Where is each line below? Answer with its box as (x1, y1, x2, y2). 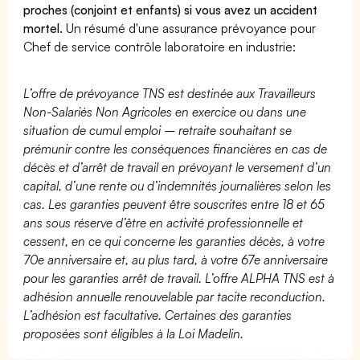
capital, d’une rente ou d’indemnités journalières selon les (23, 177, 332, 194)
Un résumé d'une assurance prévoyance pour (63, 19, 317, 36)
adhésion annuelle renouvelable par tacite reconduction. (23, 288, 326, 305)
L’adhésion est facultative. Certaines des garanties (23, 306, 292, 323)
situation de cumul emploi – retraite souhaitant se (23, 121, 292, 138)
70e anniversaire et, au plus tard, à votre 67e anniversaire (23, 251, 329, 268)
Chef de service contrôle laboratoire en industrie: (23, 38, 297, 55)
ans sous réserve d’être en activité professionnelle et (23, 214, 304, 231)
